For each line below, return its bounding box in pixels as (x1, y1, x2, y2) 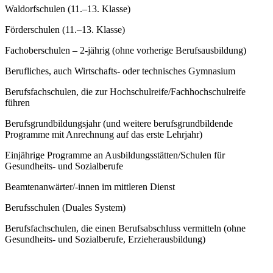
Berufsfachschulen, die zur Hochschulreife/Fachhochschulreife (5, 86, 246, 97)
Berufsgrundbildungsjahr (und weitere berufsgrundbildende (5, 118, 233, 129)
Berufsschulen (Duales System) (5, 202, 126, 213)
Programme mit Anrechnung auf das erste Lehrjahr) (5, 129, 202, 140)
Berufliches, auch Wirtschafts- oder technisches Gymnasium (5, 65, 235, 76)
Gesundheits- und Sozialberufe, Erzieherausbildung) (5, 233, 205, 244)
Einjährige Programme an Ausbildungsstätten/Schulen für (5, 149, 225, 160)
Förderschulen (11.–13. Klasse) (5, 24, 125, 35)
